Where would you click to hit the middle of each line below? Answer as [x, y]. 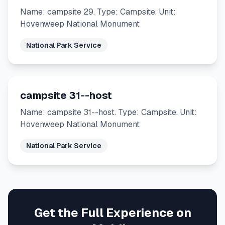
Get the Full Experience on [113, 213]
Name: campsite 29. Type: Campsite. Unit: [98, 12]
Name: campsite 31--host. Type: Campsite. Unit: [108, 112]
